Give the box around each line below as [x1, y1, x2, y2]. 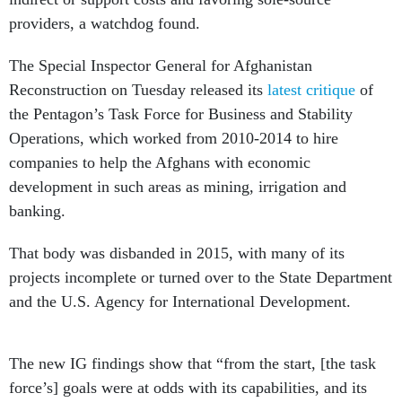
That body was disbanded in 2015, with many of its [9, 244, 345, 262]
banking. [9, 202, 66, 220]
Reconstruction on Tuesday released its [9, 81, 267, 99]
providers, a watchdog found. [9, 14, 200, 32]
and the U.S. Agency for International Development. [9, 293, 351, 310]
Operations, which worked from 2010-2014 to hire [9, 129, 338, 147]
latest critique [267, 81, 355, 99]
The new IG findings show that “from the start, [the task [9, 354, 376, 372]
